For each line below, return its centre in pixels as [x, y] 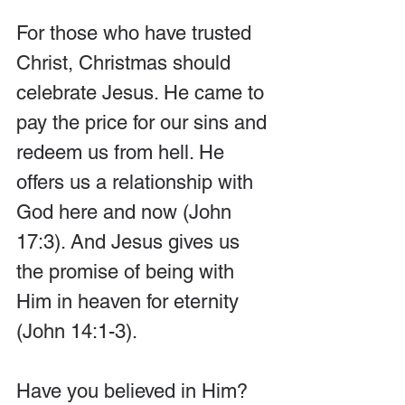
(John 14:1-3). [77, 331]
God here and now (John [127, 212]
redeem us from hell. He [123, 152]
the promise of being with [128, 271]
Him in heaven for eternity [130, 301]
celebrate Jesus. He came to [143, 92]
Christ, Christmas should [126, 62]
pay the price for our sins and [144, 122]
